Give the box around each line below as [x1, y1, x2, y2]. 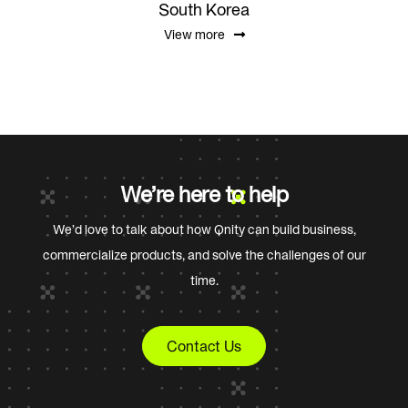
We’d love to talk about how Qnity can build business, [52, 221, 356, 237]
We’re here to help [120, 181, 288, 207]
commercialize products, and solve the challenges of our [42, 247, 366, 262]
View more [163, 26, 225, 42]
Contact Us [167, 337, 241, 354]
